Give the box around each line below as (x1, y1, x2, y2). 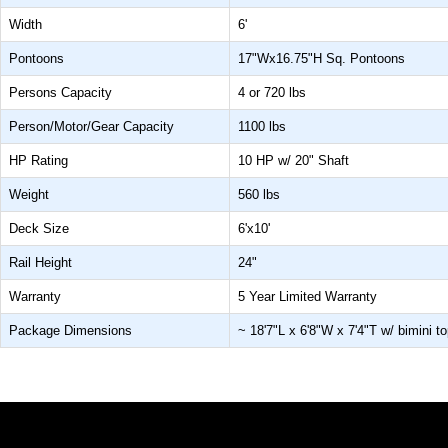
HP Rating (9, 152, 68, 168)
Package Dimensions (9, 322, 132, 338)
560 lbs (238, 186, 280, 202)
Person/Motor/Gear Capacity (9, 118, 174, 134)
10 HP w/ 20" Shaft (238, 152, 349, 168)
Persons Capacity (9, 84, 112, 100)
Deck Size (9, 220, 69, 236)
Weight (9, 186, 49, 202)
